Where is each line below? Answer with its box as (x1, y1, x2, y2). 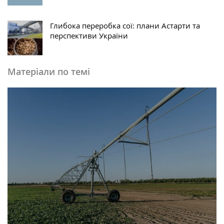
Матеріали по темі (7, 65, 90, 78)
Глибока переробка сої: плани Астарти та (50, 20, 200, 31)
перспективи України (50, 30, 128, 41)
